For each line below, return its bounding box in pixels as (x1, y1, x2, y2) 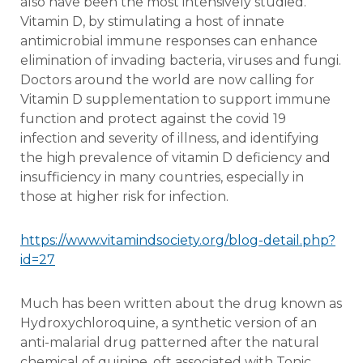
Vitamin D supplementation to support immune (20, 91, 331, 107)
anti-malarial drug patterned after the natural (20, 334, 319, 350)
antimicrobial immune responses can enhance (20, 32, 318, 49)
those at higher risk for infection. (20, 188, 228, 204)
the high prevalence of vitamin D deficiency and (20, 149, 331, 165)
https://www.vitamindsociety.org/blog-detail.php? (20, 232, 335, 248)
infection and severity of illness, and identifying (20, 130, 319, 146)
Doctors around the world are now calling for (20, 71, 314, 88)
